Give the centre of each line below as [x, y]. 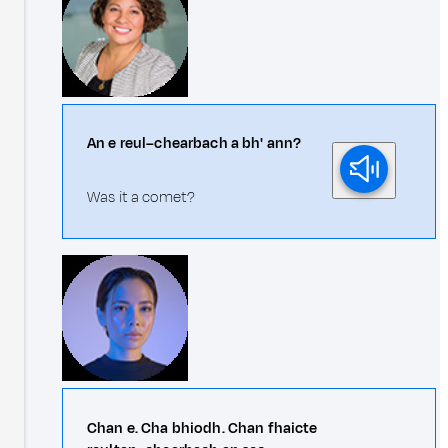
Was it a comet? [141, 198]
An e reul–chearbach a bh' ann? [194, 144]
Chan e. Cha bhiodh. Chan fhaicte [202, 428]
